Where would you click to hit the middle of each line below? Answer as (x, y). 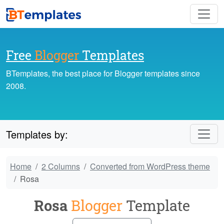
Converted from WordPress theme (150, 166)
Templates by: (37, 134)
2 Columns (61, 166)
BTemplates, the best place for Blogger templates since (103, 73)
